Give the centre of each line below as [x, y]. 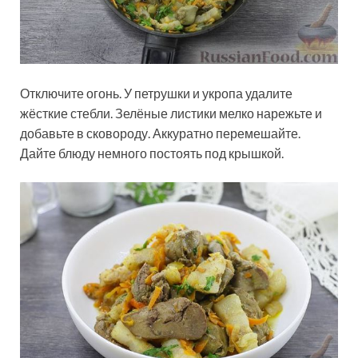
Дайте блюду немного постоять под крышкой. [152, 153]
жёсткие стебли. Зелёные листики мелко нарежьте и [171, 113]
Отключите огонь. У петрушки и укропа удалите [156, 93]
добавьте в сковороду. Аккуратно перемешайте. [160, 133]
